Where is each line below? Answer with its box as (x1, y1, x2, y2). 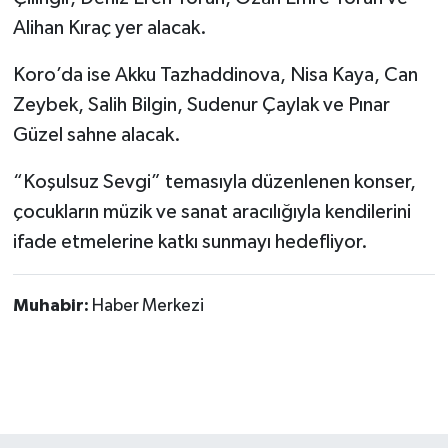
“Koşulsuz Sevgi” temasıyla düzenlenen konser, (12, 172, 416, 192)
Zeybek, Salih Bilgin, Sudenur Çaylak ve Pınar (12, 95, 390, 115)
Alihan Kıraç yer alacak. (12, 18, 207, 38)
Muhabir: (12, 297, 92, 315)
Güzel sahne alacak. (12, 125, 181, 145)
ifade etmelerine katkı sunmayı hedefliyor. (12, 232, 368, 252)
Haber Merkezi (91, 297, 204, 315)
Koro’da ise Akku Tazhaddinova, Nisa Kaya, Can (12, 65, 418, 85)
